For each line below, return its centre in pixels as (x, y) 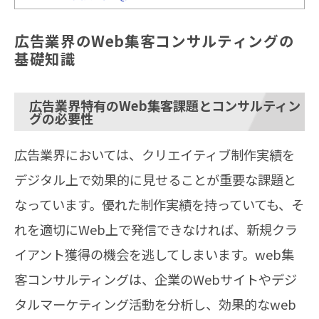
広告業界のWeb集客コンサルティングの (155, 41)
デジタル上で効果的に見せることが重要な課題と (155, 180)
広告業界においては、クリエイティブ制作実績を (155, 155)
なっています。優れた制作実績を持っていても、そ (159, 205)
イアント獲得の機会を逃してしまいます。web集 (154, 255)
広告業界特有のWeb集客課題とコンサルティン (165, 106)
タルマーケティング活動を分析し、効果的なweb (155, 304)
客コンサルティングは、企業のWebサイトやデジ (156, 279)
